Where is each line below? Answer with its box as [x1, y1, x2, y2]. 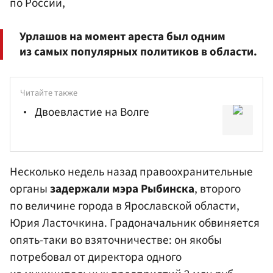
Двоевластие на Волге [35, 104, 149, 121]
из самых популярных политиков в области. [19, 43, 257, 60]
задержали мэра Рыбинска [50, 180, 194, 197]
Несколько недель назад [10, 163, 140, 180]
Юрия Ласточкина [10, 214, 104, 232]
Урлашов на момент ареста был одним [19, 27, 225, 45]
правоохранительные [140, 163, 253, 180]
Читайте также [20, 87, 77, 100]
